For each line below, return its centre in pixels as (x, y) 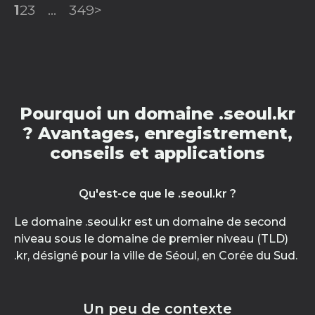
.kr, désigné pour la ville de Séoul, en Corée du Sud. (156, 256)
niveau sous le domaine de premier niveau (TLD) (151, 239)
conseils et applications (157, 153)
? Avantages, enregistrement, (157, 133)
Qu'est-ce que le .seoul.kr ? (157, 194)
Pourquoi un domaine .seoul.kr (157, 114)
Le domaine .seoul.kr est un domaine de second (150, 222)
